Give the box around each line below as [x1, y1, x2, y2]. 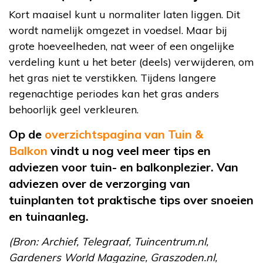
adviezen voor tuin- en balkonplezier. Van [9, 159, 238, 174]
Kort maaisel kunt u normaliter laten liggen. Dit [9, 7, 240, 21]
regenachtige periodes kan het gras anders [9, 86, 219, 100]
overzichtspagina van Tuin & [45, 126, 203, 141]
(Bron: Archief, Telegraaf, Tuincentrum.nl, [9, 234, 208, 248]
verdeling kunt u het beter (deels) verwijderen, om [9, 55, 254, 69]
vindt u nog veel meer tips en [48, 143, 211, 158]
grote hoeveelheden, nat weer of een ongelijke [9, 39, 234, 53]
